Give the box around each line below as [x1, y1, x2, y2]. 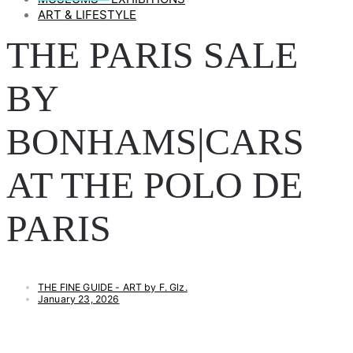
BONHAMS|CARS [6, 120, 304, 162]
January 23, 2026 [38, 292, 120, 305]
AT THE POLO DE [6, 163, 303, 206]
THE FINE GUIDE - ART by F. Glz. [38, 281, 188, 293]
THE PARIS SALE [6, 33, 298, 76]
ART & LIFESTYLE [38, 7, 136, 23]
